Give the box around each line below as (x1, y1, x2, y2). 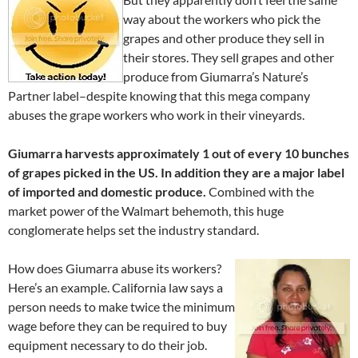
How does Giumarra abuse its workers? (8, 261, 221, 276)
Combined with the (206, 184, 314, 200)
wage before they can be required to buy (8, 318, 227, 334)
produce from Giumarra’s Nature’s (123, 69, 308, 85)
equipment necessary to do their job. (8, 337, 207, 353)
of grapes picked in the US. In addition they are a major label (8, 165, 344, 181)
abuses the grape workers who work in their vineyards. (8, 107, 304, 123)
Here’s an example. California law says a (8, 280, 223, 296)
